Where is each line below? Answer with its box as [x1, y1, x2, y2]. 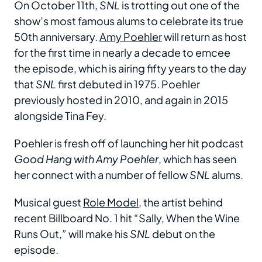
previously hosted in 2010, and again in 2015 [14, 93, 228, 107]
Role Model [83, 195, 139, 209]
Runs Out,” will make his [14, 227, 130, 241]
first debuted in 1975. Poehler [56, 77, 200, 91]
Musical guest [14, 195, 83, 209]
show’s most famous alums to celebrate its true [14, 14, 243, 28]
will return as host [162, 30, 247, 44]
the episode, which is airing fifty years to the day [14, 61, 247, 75]
